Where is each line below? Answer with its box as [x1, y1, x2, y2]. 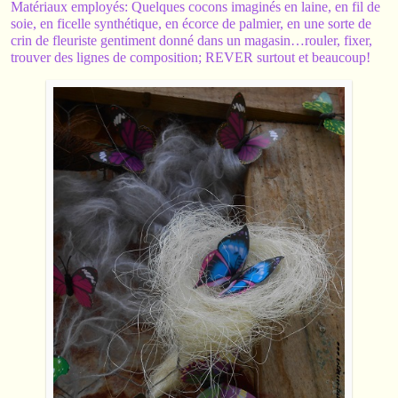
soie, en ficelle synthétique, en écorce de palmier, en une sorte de [11, 15, 371, 31]
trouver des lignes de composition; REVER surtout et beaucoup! [11, 49, 370, 65]
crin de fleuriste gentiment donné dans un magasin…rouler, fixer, [11, 32, 372, 48]
